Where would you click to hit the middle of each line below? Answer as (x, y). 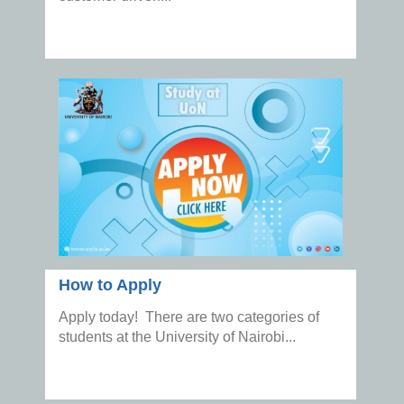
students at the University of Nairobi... (177, 337)
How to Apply (110, 285)
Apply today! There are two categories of (189, 317)
